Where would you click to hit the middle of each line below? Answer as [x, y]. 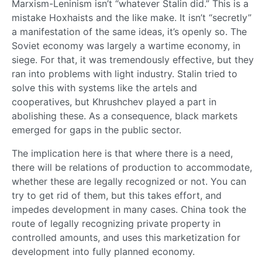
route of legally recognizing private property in [116, 223]
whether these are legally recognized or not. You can [129, 181]
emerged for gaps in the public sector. [96, 130]
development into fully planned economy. [103, 251]
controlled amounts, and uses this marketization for [126, 237]
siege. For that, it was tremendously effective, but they [133, 59]
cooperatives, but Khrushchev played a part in [114, 101]
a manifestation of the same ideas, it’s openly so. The [129, 31]
